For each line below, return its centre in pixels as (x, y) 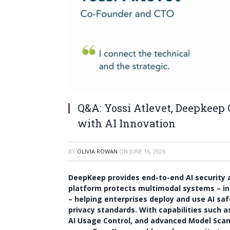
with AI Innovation (127, 123)
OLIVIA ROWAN (97, 151)
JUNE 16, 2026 (147, 151)
